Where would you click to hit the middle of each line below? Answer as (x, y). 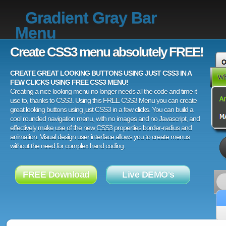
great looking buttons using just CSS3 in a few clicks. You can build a (102, 109)
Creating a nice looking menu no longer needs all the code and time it (103, 91)
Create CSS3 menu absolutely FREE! (107, 52)
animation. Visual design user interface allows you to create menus (100, 137)
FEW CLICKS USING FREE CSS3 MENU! (69, 82)
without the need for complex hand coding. (68, 146)
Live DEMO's (148, 175)
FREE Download (56, 175)
